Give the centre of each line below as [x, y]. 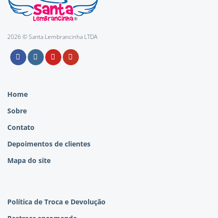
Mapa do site [29, 160]
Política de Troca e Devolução [56, 201]
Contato [21, 127]
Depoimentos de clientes [49, 144]
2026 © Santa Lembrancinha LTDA [52, 37]
